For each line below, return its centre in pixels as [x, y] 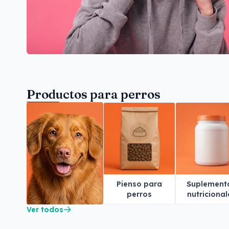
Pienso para [139, 184]
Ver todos [45, 209]
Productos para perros [94, 94]
